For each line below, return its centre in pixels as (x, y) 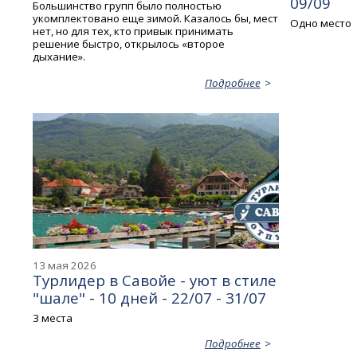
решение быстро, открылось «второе (129, 44)
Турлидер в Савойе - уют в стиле (155, 280)
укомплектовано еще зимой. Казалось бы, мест (156, 19)
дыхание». (59, 57)
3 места (53, 318)
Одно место (320, 24)
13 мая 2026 (65, 265)
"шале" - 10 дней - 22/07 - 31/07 (150, 297)
